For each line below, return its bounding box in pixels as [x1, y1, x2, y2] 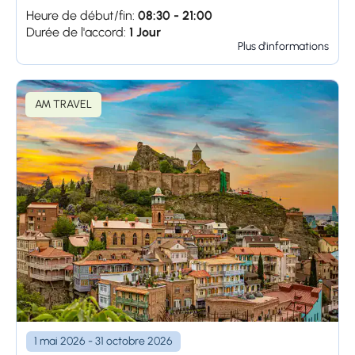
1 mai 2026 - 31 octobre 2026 [34, 334, 173, 348]
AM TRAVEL [35, 97, 92, 112]
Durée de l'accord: [26, 25, 126, 40]
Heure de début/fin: [26, 8, 135, 24]
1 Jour [129, 25, 161, 40]
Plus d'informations [238, 40, 329, 54]
